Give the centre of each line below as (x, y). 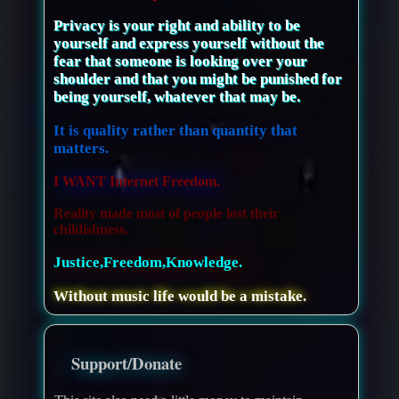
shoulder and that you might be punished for (198, 79)
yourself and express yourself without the (189, 44)
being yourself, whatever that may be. (177, 97)
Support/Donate (127, 362)
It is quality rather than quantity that (176, 131)
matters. (81, 149)
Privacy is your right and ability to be (177, 26)
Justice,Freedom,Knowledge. (148, 263)
